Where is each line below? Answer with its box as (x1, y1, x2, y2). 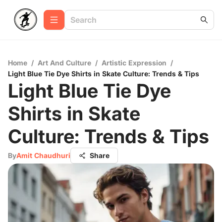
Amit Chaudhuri (16, 151, 70, 160)
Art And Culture (38, 58, 91, 67)
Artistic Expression (102, 58, 166, 67)
